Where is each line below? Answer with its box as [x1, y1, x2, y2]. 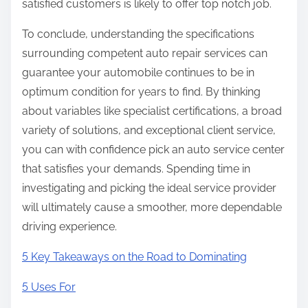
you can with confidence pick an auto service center [22, 143, 285, 157]
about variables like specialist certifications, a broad [22, 104, 282, 118]
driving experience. [22, 220, 117, 234]
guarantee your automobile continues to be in [22, 66, 254, 80]
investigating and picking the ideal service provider [22, 181, 276, 195]
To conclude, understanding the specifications [22, 27, 254, 41]
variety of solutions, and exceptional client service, [22, 124, 276, 137]
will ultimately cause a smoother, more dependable [22, 201, 282, 214]
